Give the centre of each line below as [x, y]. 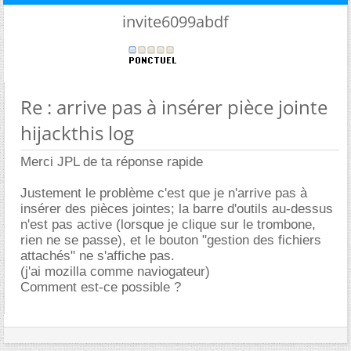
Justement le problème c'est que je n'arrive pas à [164, 193]
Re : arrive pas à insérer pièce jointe [174, 107]
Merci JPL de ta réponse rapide [112, 162]
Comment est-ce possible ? [101, 287]
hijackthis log [77, 133]
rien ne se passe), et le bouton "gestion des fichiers [171, 240]
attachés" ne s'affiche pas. [98, 256]
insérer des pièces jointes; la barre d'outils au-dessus [177, 209]
